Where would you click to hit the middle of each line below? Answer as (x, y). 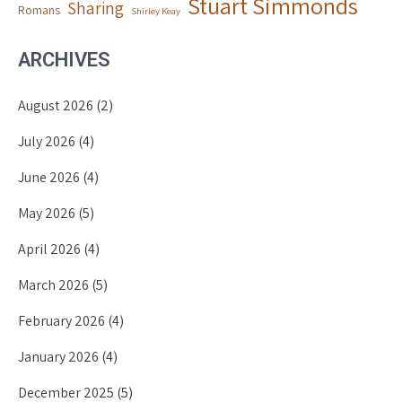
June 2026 (49, 177)
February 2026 (61, 321)
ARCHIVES (64, 60)
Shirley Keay (156, 11)
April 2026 (49, 249)
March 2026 (53, 285)
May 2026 (47, 213)
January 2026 (58, 357)
